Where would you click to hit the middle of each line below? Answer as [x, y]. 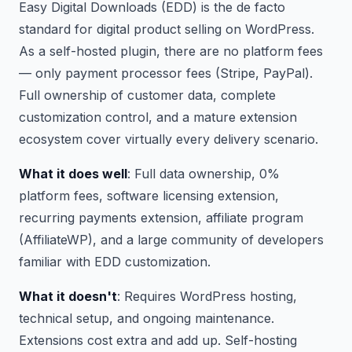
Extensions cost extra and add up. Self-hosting [158, 340]
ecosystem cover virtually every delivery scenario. [169, 139]
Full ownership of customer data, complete [147, 95]
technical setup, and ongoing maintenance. [147, 318]
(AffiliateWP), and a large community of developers [171, 240]
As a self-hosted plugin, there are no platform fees [171, 51]
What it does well [73, 174]
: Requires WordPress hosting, [207, 296]
